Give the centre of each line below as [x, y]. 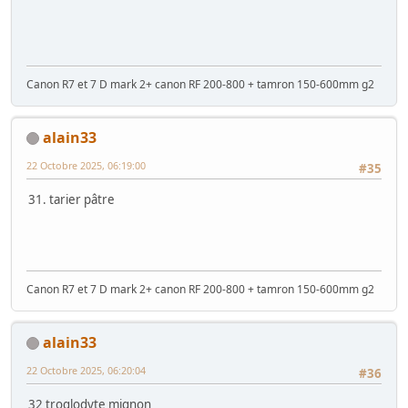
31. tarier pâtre [71, 200]
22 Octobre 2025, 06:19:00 [86, 165]
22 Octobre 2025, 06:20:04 [86, 370]
